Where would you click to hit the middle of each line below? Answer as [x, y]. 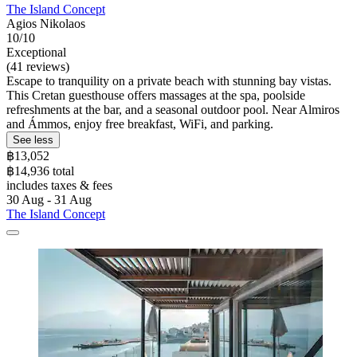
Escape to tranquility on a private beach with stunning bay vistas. [169, 80]
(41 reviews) [38, 66]
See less [33, 139]
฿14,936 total [40, 171]
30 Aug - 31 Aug [49, 199]
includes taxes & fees [59, 185]
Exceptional [36, 52]
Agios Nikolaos [46, 23]
